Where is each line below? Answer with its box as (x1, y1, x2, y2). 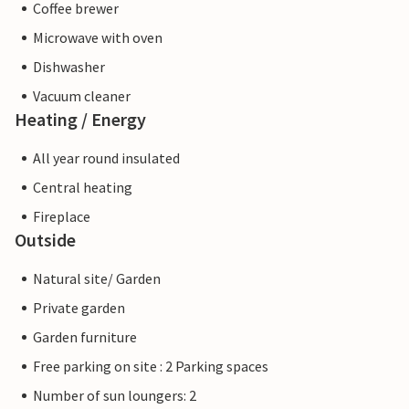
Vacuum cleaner (33, 87, 131, 106)
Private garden (33, 299, 125, 318)
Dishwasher (33, 58, 105, 77)
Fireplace (33, 207, 90, 226)
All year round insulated (33, 149, 180, 168)
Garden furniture (33, 328, 137, 347)
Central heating (33, 178, 132, 197)
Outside (15, 228, 76, 252)
